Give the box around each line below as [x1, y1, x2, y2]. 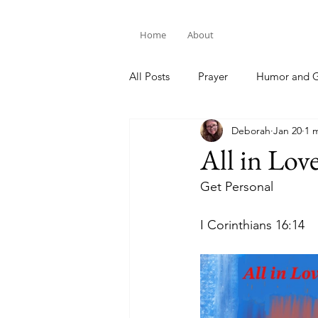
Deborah [231, 124, 270, 137]
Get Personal [200, 179, 273, 194]
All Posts [129, 69, 170, 83]
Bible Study [158, 126, 211, 140]
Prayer [198, 69, 228, 83]
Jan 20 [273, 124, 302, 137]
